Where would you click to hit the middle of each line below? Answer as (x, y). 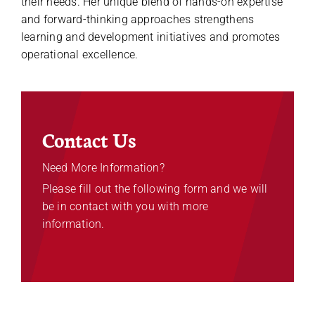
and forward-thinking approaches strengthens (137, 19)
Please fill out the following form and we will (155, 188)
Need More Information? (103, 167)
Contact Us (89, 139)
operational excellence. (79, 54)
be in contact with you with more (125, 206)
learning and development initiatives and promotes (150, 37)
